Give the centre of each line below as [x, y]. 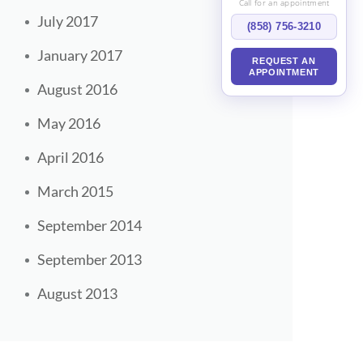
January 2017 [80, 56]
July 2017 [68, 21]
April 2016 [70, 158]
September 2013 [90, 260]
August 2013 [77, 294]
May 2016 [69, 124]
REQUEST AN [284, 60]
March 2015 [75, 192]
